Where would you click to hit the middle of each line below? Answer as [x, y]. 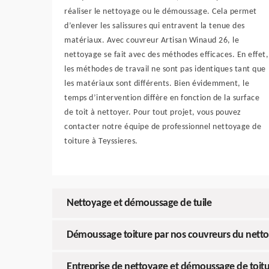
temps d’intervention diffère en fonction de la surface [162, 98]
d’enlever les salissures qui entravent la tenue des [155, 26]
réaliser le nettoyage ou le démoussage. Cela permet [161, 12]
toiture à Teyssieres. [101, 142]
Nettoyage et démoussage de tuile [139, 204]
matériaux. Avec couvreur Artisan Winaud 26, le [152, 41]
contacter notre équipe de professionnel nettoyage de [163, 127]
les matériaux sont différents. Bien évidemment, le [157, 84]
